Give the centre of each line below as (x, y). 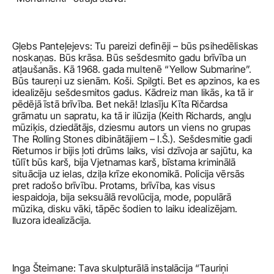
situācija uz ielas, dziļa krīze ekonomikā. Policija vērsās (129, 174)
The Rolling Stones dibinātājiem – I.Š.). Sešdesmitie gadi (132, 139)
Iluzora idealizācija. (53, 220)
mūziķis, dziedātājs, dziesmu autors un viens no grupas (132, 127)
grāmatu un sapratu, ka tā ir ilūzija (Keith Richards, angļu (132, 116)
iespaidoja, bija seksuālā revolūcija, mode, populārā (122, 197)
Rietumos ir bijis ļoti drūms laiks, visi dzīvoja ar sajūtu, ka (132, 150)
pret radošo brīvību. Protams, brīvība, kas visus (114, 185)
